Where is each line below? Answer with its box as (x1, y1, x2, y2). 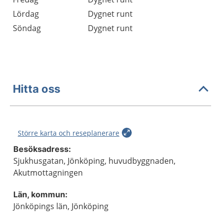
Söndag (13, 23, 41, 34)
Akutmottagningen (13, 167, 83, 178)
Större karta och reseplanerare (18, 128, 119, 138)
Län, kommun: (13, 189, 68, 199)
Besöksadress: (13, 144, 71, 154)
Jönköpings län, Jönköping (13, 201, 109, 212)
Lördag (13, 8, 39, 19)
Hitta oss (13, 82, 60, 95)
